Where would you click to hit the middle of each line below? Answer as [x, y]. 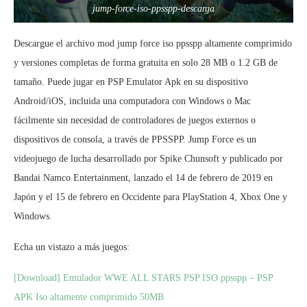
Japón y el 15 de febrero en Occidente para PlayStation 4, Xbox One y [150, 197]
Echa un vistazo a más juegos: [72, 247]
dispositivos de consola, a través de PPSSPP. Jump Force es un [135, 140]
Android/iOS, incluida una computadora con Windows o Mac [132, 101]
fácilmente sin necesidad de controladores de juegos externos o [135, 121]
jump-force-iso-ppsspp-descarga [153, 9]
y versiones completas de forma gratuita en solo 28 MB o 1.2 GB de [146, 63]
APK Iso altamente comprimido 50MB [89, 297]
